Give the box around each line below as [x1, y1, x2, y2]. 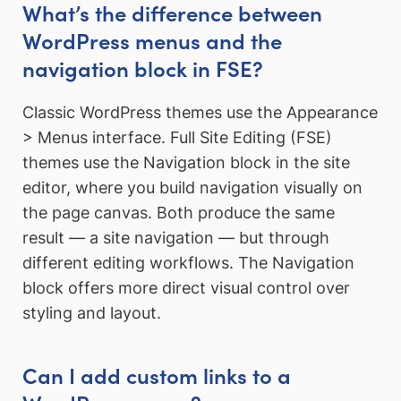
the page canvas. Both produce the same [22, 203, 335, 223]
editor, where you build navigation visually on [22, 178, 363, 198]
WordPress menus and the [22, 24, 282, 55]
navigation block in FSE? [22, 52, 263, 82]
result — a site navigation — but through [22, 228, 329, 248]
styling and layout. [22, 303, 161, 323]
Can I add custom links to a [22, 359, 291, 389]
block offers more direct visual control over [22, 278, 350, 298]
